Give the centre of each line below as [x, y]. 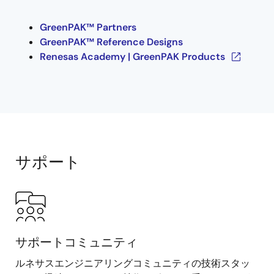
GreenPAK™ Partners [88, 27]
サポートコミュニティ [76, 242]
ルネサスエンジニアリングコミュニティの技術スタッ [133, 263]
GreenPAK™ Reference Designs [111, 42]
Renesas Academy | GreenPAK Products [132, 57]
